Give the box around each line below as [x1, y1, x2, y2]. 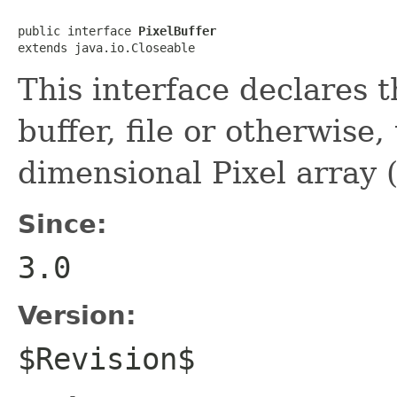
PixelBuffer [138, 23, 216, 38]
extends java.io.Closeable [18, 40, 195, 55]
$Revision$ [18, 340, 195, 377]
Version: [18, 300, 136, 331]
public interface [18, 23, 138, 38]
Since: [18, 208, 107, 239]
